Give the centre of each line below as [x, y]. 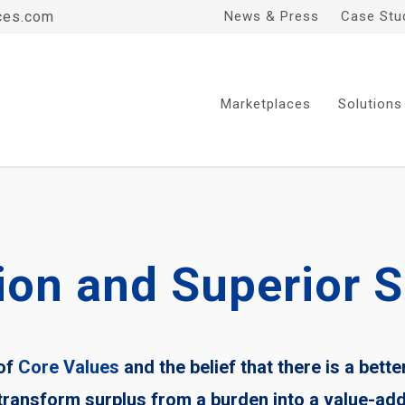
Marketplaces [266, 104]
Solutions [370, 104]
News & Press [272, 16]
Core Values [69, 367]
